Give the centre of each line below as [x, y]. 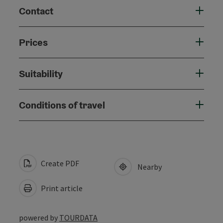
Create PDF [59, 163]
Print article [61, 188]
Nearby [148, 167]
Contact [36, 11]
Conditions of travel [62, 105]
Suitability [41, 73]
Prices [33, 42]
